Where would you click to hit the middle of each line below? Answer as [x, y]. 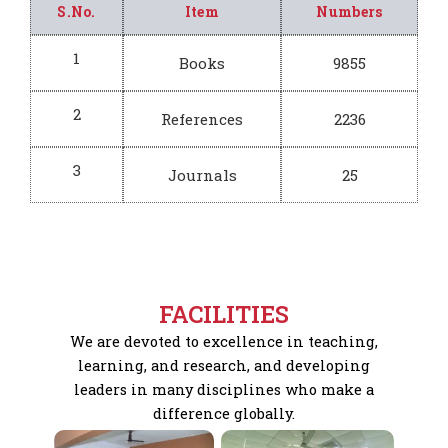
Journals [202, 175]
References [202, 119]
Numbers [349, 12]
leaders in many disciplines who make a [224, 390]
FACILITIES [224, 314]
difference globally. [224, 414]
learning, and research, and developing [224, 366]
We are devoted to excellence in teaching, [224, 342]
